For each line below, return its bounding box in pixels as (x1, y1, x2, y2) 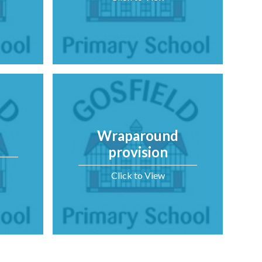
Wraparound (97, 126, 179, 144)
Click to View (111, 169, 165, 181)
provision (108, 143, 168, 160)
